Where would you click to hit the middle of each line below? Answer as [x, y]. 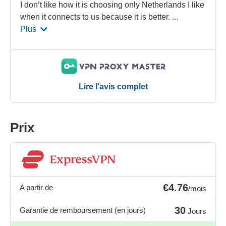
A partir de [36, 188]
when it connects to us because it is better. [96, 17]
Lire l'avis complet [113, 87]
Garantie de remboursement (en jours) [83, 210]
